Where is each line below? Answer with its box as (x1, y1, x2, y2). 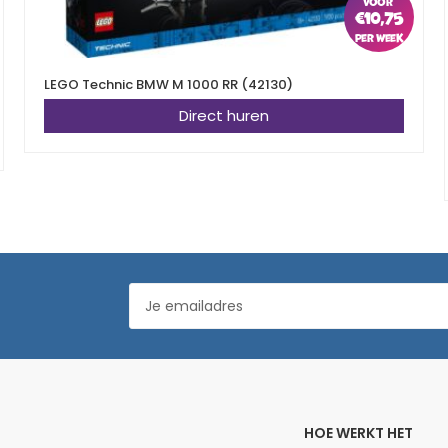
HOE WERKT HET (303, 423, 413, 443)
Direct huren (179, 104, 269, 126)
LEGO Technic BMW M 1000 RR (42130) (44, 74, 293, 94)
